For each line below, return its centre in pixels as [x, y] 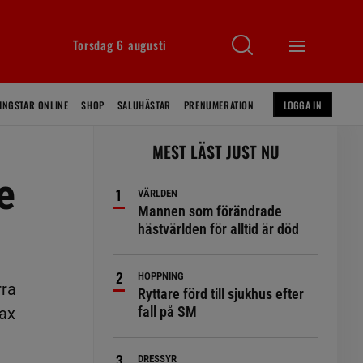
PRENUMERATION [219, 105]
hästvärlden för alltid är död [219, 229]
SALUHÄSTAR [144, 105]
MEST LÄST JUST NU [216, 152]
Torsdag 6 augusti [120, 45]
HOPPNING [161, 276]
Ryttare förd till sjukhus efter [221, 294]
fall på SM [168, 312]
